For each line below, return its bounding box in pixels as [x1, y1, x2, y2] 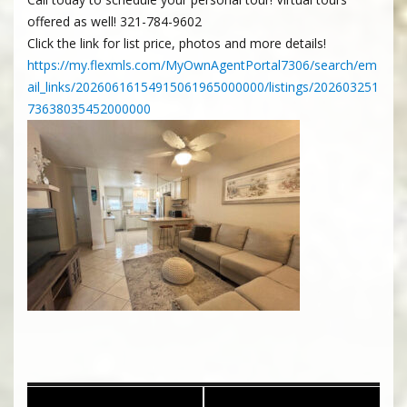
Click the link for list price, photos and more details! [27, 35, 326, 52]
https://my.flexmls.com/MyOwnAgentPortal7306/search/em [27, 56, 377, 74]
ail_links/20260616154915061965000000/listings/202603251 [27, 78, 379, 95]
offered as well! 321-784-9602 [27, 13, 202, 30]
